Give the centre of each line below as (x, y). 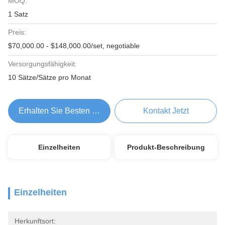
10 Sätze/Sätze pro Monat (49, 77)
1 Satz (18, 14)
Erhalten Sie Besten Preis (64, 111)
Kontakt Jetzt (166, 111)
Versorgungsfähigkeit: (42, 64)
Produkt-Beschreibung (166, 147)
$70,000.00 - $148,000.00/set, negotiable (74, 46)
